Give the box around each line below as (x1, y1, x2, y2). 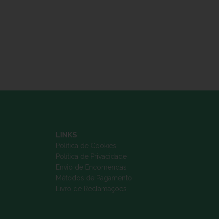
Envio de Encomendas (56, 163, 127, 171)
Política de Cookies (56, 142, 116, 150)
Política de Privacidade (56, 153, 127, 160)
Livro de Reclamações (56, 185, 127, 193)
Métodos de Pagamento (56, 174, 132, 182)
